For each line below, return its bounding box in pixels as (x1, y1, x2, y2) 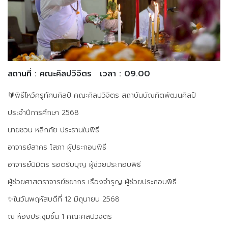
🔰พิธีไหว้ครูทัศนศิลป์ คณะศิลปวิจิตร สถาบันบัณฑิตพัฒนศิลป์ (8, 90, 196, 101)
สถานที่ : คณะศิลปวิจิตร (8, 67, 92, 80)
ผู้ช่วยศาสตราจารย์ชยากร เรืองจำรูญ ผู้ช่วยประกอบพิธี (8, 176, 177, 187)
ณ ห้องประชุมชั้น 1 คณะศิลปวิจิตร (8, 211, 112, 222)
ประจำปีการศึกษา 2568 (8, 107, 79, 118)
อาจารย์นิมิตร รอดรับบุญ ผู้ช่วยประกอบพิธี (8, 159, 141, 170)
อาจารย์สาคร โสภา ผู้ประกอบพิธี (8, 141, 106, 153)
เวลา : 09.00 (100, 67, 150, 80)
